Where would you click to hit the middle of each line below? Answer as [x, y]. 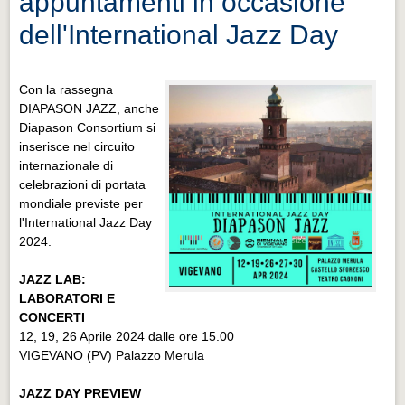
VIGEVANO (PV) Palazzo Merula [112, 355]
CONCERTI [52, 317]
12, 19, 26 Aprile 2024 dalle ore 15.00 [127, 336]
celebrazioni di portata [83, 184]
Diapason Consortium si [88, 127]
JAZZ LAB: [53, 279]
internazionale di [66, 165]
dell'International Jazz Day [179, 34]
